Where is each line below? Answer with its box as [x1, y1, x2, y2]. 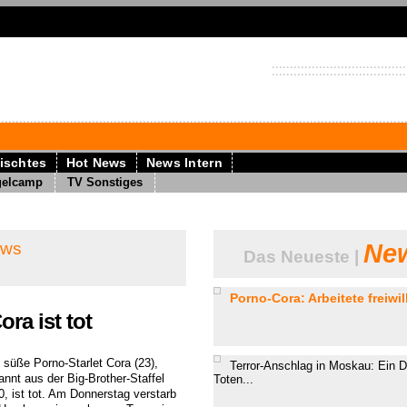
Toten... [213, 372, 253, 386]
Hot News [65, 155, 127, 170]
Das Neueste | [243, 247, 363, 266]
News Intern [145, 155, 223, 170]
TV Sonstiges [67, 175, 143, 189]
